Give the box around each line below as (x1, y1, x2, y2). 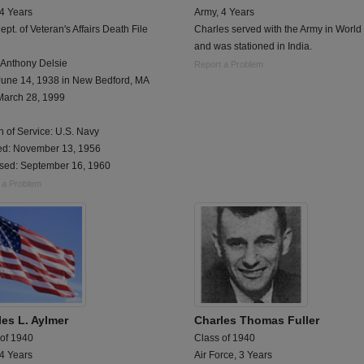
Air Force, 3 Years (194, 349, 272, 361)
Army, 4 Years (194, 6, 254, 19)
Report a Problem (194, 59, 263, 70)
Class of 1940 (194, 332, 255, 344)
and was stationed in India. (194, 41, 312, 53)
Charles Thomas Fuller (194, 314, 319, 327)
